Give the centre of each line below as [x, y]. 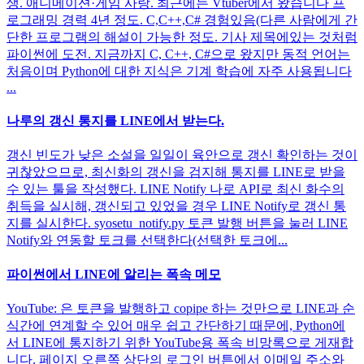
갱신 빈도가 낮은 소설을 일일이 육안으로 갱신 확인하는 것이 [182, 154]
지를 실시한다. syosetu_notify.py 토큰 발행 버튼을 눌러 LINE [177, 223]
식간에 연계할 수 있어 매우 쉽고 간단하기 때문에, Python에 [176, 326]
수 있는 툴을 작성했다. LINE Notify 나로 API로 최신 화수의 [175, 188]
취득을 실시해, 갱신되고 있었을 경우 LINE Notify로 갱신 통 [176, 206]
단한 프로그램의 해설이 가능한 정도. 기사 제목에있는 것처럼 [182, 37]
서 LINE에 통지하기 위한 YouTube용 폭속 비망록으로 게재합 [180, 343]
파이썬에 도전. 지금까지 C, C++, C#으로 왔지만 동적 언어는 [178, 54]
